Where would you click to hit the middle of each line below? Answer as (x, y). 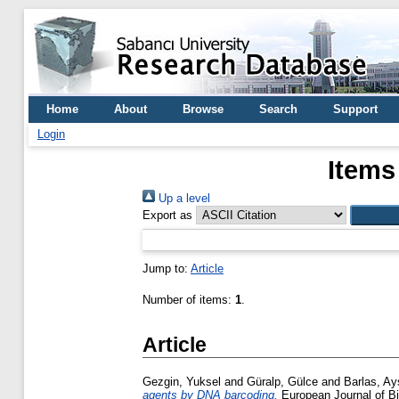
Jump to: (167, 269)
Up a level (183, 198)
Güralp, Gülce (282, 382)
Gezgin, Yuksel (182, 382)
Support (355, 109)
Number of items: (189, 300)
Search (278, 109)
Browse (203, 109)
